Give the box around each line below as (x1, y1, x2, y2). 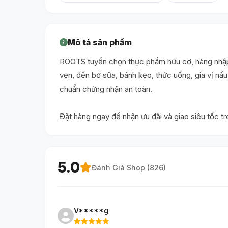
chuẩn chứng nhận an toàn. (60, 84, 152, 94)
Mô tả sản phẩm (68, 37, 132, 48)
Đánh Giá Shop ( (92, 163, 150, 172)
